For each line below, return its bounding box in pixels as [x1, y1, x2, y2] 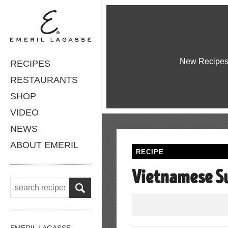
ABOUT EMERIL [10, 139, 78, 150]
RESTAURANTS [10, 74, 78, 85]
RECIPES [10, 58, 50, 69]
